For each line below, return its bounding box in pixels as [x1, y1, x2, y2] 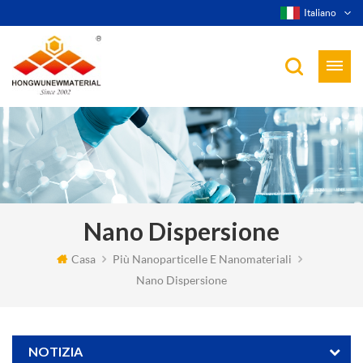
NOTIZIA [28, 344, 83, 359]
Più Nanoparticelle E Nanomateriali [113, 251, 292, 266]
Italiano [304, 6, 336, 19]
